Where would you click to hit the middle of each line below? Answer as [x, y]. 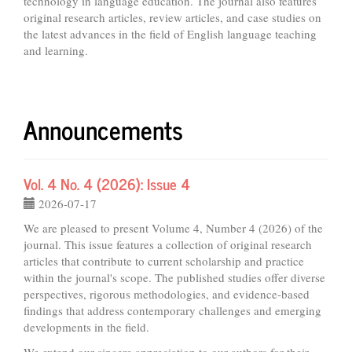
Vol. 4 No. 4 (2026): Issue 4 [107, 183]
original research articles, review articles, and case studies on [172, 17]
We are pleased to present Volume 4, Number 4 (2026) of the [173, 228]
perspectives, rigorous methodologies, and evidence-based [167, 294]
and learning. [56, 50]
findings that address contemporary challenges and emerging [172, 310]
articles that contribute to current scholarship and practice [164, 261]
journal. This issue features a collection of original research [168, 244]
